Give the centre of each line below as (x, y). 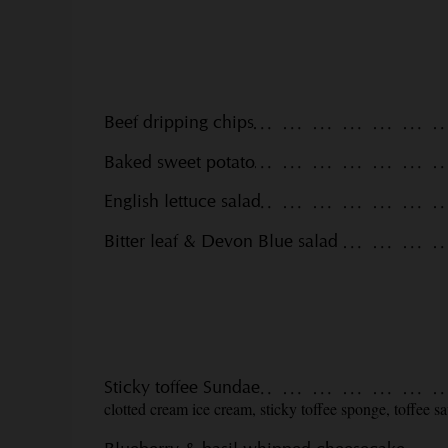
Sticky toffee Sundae (182, 387)
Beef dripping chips (179, 122)
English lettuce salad (182, 201)
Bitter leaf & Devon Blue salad (221, 240)
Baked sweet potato (179, 161)
